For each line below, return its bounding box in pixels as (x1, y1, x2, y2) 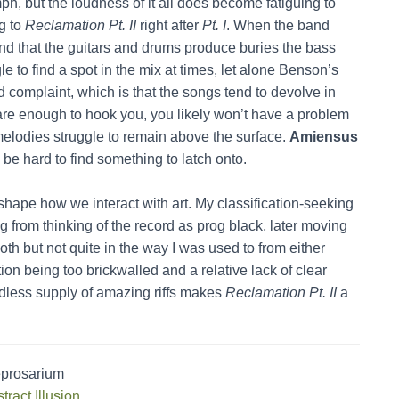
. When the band (226, 17, 330, 33)
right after (136, 17, 202, 33)
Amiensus (289, 128, 358, 144)
